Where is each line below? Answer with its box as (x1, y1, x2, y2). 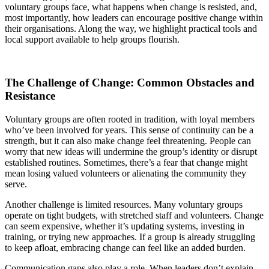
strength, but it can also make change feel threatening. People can (5, 136, 251, 147)
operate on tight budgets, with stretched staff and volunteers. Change (5, 210, 264, 221)
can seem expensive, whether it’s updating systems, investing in (5, 221, 244, 232)
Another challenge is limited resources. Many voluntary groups (5, 199, 243, 210)
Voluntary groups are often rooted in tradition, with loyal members (5, 114, 255, 125)
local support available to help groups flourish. (5, 34, 180, 44)
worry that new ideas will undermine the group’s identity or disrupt (5, 147, 257, 157)
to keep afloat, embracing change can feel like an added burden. (5, 243, 246, 253)
